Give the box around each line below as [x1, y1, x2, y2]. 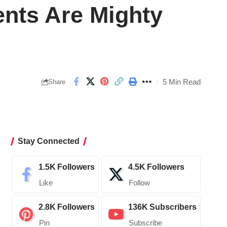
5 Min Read [163, 77, 201, 86]
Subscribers [149, 203, 197, 212]
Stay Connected [17, 137, 80, 146]
